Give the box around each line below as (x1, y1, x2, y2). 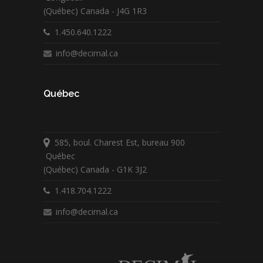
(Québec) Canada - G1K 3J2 (43, 164, 147, 176)
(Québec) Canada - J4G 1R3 (43, 5, 147, 17)
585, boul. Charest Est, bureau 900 (50, 137, 185, 149)
